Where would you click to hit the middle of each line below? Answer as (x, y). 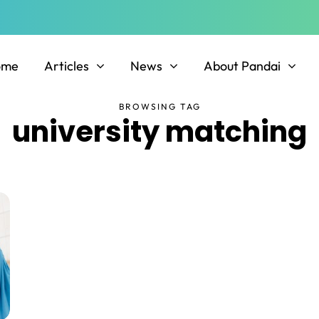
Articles (66, 66)
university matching (159, 132)
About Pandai (242, 66)
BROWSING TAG (159, 107)
